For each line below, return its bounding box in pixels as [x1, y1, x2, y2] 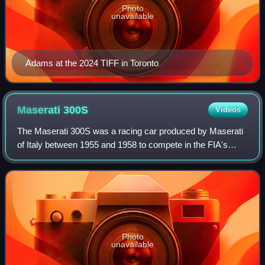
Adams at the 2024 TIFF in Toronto [25, 57, 159, 68]
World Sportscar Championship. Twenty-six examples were [17, 153, 247, 163]
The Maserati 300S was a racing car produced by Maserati [17, 125, 244, 136]
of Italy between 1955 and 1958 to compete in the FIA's [17, 139, 228, 150]
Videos [215, 105, 241, 114]
